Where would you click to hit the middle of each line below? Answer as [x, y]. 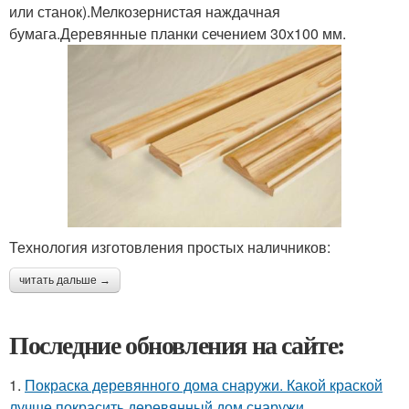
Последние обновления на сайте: [177, 345]
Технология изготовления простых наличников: [170, 247]
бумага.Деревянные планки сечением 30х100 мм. [178, 33]
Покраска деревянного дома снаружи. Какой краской [204, 385]
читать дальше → [65, 281]
